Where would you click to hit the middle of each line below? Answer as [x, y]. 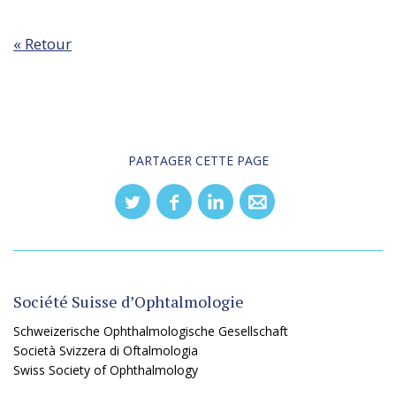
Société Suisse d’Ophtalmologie [129, 301]
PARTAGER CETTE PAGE [198, 160]
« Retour [42, 43]
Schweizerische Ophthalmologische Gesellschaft [151, 331]
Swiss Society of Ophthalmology [106, 369]
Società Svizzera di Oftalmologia [106, 350]
